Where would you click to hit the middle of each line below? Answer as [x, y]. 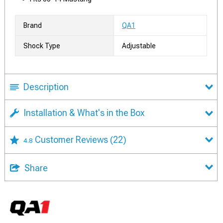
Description [46, 87]
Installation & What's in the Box [84, 113]
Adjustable [139, 46]
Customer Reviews [72, 139]
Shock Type [42, 46]
